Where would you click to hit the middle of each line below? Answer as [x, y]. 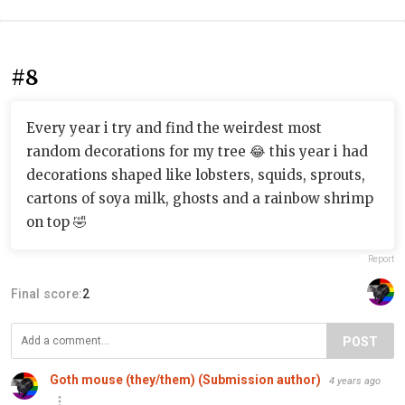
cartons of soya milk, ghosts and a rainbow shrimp [200, 198]
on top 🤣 [57, 221]
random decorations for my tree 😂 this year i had [197, 151]
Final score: [47, 293]
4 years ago [355, 381]
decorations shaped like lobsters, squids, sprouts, [196, 174]
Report [381, 259]
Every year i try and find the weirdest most [174, 127]
